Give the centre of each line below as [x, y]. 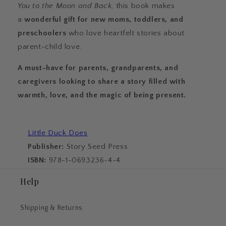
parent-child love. [50, 47]
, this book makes [143, 6]
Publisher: [46, 147]
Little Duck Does [58, 133]
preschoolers [42, 33]
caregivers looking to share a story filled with [102, 81]
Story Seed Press [96, 147]
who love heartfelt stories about [127, 33]
